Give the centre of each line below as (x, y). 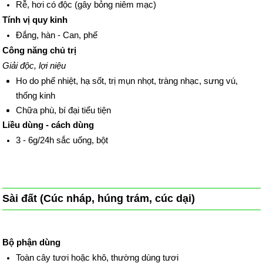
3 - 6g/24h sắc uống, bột (62, 140)
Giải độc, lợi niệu (34, 65)
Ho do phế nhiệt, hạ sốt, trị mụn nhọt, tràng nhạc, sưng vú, (127, 80)
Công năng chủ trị (40, 50)
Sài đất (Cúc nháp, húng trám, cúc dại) (99, 199)
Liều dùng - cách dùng (48, 124)
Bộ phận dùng (32, 242)
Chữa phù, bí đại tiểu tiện (63, 110)
